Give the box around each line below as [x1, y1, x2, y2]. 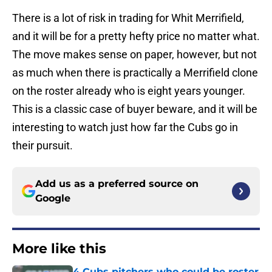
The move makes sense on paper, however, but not [12, 48, 257, 61]
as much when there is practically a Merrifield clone [12, 66, 258, 80]
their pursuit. [12, 139, 73, 152]
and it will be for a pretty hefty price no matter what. [12, 30, 260, 43]
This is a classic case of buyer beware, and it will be [12, 103, 257, 116]
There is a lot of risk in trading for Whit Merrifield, [12, 12, 244, 25]
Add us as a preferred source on [35, 178, 199, 190]
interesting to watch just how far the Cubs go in [12, 121, 238, 134]
